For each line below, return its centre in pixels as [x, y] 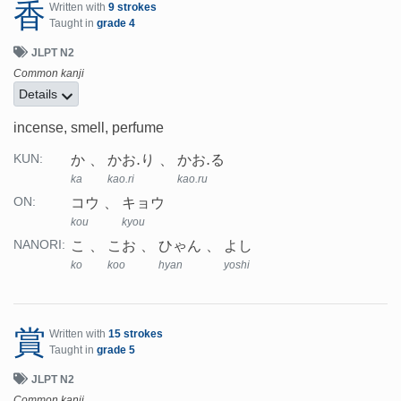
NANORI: [39, 244]
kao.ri [121, 179]
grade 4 [116, 23]
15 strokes [136, 333]
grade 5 [116, 350]
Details [40, 94]
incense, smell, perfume [89, 127]
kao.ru [192, 179]
